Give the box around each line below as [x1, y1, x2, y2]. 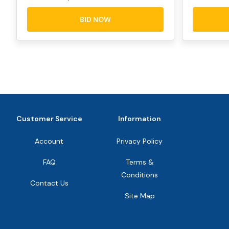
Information [118, 113, 161, 123]
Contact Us [30, 178, 68, 188]
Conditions [121, 170, 158, 179]
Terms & [125, 157, 154, 167]
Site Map [124, 191, 155, 200]
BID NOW [79, 14, 111, 24]
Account [35, 136, 63, 146]
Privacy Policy [117, 136, 163, 146]
